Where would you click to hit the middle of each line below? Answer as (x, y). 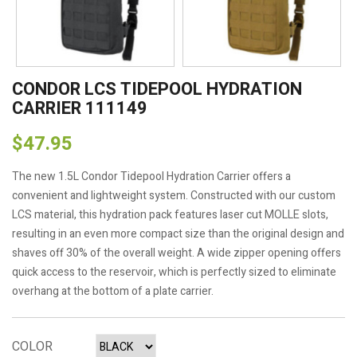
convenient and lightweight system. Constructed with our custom (174, 196)
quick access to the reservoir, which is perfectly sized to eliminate (174, 272)
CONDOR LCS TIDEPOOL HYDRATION (157, 89)
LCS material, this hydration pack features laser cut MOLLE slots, (170, 215)
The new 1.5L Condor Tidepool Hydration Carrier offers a (151, 177)
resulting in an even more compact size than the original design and (178, 234)
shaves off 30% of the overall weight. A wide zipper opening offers (177, 253)
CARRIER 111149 (80, 108)
